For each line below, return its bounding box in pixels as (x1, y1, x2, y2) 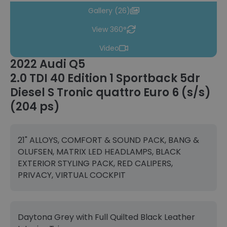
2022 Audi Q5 (10, 56, 85, 72)
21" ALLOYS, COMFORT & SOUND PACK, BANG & (18, 134, 199, 146)
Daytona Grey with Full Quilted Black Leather (18, 211, 195, 223)
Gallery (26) (88, 5, 130, 16)
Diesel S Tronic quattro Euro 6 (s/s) (10, 84, 211, 100)
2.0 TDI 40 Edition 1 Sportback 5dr (10, 70, 200, 86)
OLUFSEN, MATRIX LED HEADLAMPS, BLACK (18, 145, 181, 158)
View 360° (91, 24, 127, 34)
